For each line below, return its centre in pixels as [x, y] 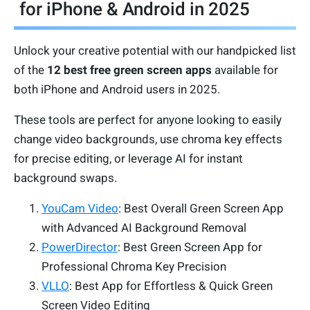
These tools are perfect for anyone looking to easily [148, 120]
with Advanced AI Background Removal [144, 228]
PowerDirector [80, 247]
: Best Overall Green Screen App [201, 209]
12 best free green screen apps [129, 70]
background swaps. [65, 178]
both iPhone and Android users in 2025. [117, 90]
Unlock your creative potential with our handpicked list [155, 51]
